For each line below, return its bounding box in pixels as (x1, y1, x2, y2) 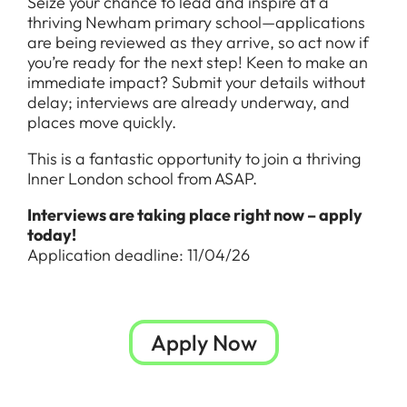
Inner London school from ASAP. (27, 168, 257, 189)
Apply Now (150, 329, 257, 356)
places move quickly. (27, 112, 176, 133)
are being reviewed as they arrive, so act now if (27, 32, 369, 53)
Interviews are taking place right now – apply (27, 204, 362, 225)
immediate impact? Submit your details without (27, 72, 365, 93)
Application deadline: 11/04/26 (27, 244, 250, 265)
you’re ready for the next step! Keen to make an (27, 52, 368, 73)
